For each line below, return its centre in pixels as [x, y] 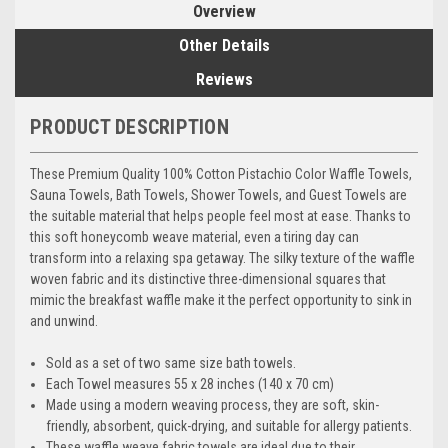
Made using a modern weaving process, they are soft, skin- [213, 404]
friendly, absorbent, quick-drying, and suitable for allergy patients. [229, 425]
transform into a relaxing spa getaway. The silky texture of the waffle [222, 257]
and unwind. [64, 320]
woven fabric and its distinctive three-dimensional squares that [208, 278]
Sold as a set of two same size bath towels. [171, 362]
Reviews [224, 79]
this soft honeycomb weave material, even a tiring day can [194, 236]
